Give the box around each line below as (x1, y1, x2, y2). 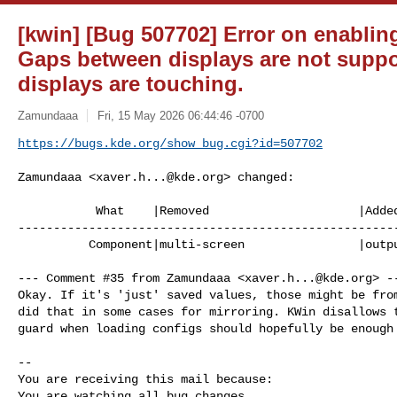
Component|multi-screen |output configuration (18, 237, 89, 252)
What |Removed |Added (18, 203, 96, 218)
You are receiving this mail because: (18, 371, 273, 386)
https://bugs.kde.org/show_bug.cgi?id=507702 (18, 136, 323, 151)
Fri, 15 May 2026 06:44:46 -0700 (97, 108, 264, 122)
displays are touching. (18, 72, 244, 96)
